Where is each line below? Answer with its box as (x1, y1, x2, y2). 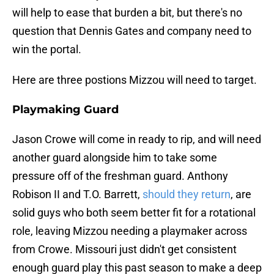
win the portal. (12, 43, 81, 56)
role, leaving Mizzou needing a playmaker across (12, 224, 247, 238)
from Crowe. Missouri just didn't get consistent (12, 243, 237, 256)
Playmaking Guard (12, 103, 119, 117)
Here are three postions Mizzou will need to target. (12, 73, 257, 87)
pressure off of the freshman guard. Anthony (12, 169, 228, 183)
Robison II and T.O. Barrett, (12, 188, 140, 201)
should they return (140, 188, 231, 201)
